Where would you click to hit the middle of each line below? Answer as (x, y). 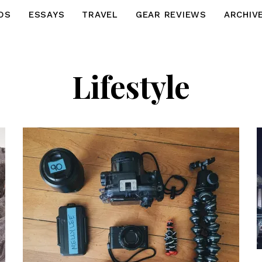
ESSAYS (46, 15)
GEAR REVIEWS (171, 15)
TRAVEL (100, 15)
